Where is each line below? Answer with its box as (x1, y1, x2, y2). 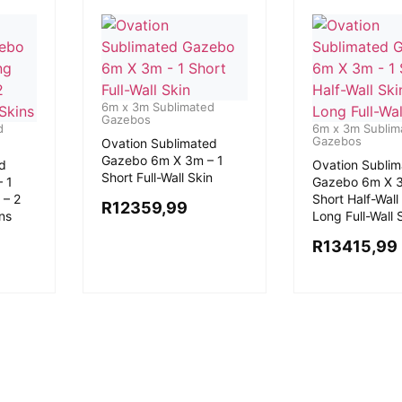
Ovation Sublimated (100, 135, 217, 151)
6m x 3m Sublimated (100, 100, 214, 114)
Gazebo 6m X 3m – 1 (100, 153, 223, 168)
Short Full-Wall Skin (100, 170, 213, 185)
